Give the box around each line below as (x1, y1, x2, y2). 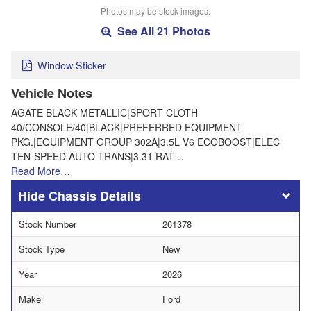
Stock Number (19, 217, 76, 230)
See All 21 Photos (114, 23, 210, 40)
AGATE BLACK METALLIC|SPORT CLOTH (11, 105, 198, 119)
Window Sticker (37, 57, 106, 72)
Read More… (11, 163, 70, 178)
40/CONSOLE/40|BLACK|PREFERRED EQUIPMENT (11, 119, 242, 134)
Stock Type (19, 242, 65, 255)
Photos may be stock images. (101, 5, 210, 17)
